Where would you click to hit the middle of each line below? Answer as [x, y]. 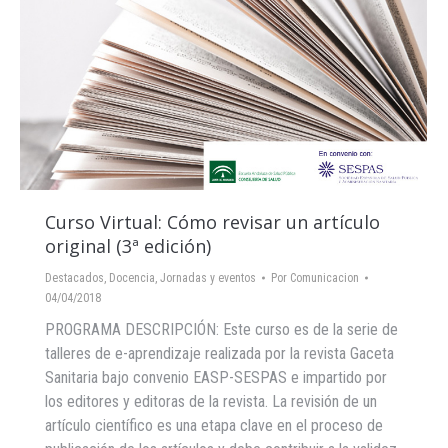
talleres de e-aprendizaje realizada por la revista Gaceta [219, 353]
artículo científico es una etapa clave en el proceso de [214, 425]
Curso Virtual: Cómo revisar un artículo [212, 222]
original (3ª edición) [128, 246]
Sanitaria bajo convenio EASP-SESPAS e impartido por [216, 377]
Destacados [74, 278]
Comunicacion [324, 278]
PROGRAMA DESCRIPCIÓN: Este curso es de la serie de [221, 329]
